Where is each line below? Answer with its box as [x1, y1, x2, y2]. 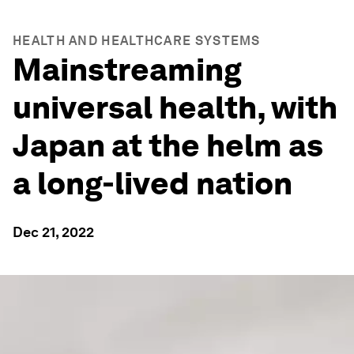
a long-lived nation [13, 164, 292, 202]
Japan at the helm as [13, 126, 323, 164]
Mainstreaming [13, 51, 242, 88]
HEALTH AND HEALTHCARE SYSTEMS [13, 33, 261, 48]
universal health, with [13, 88, 337, 126]
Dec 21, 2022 [13, 224, 94, 240]
